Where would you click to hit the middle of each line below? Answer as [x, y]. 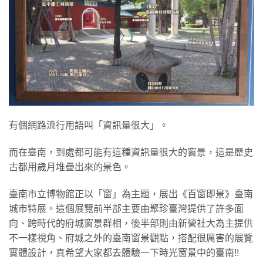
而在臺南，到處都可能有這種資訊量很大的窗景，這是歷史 [131, 152]
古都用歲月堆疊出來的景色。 [70, 167]
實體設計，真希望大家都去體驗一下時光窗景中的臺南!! [124, 252]
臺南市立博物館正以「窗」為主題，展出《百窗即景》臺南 [131, 194]
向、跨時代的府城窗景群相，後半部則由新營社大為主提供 [131, 223]
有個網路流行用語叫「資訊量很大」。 [89, 125]
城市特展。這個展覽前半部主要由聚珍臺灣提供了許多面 [126, 208]
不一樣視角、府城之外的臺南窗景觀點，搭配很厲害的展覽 [131, 238]
